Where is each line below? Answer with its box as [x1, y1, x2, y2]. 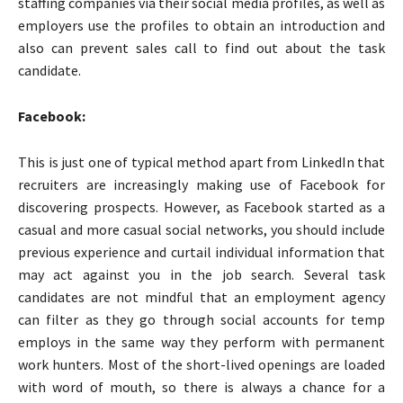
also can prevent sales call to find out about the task [18, 38, 385, 57]
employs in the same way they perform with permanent [18, 332, 385, 351]
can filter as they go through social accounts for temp [18, 309, 385, 328]
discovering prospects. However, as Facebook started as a [18, 197, 385, 216]
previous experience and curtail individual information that [18, 242, 385, 261]
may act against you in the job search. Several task [18, 264, 385, 283]
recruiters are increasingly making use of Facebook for [18, 175, 385, 193]
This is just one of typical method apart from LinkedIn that [18, 152, 385, 171]
